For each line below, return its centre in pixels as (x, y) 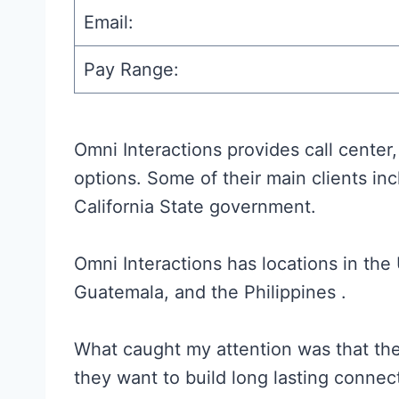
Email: (109, 23)
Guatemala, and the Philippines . (210, 293)
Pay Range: (131, 70)
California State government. (195, 207)
